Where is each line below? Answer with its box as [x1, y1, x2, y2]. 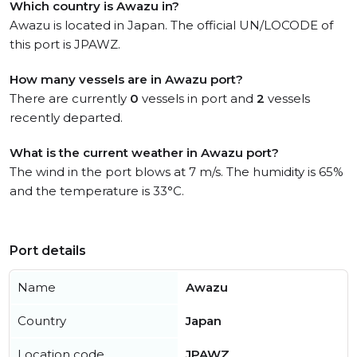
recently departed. [10, 110, 123, 125]
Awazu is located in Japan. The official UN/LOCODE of [10, 18, 333, 33]
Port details [10, 243, 86, 258]
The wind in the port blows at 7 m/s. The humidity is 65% [10, 164, 343, 179]
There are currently [10, 91, 130, 106]
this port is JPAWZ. [10, 37, 120, 52]
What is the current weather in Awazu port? [10, 145, 279, 160]
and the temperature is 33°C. [10, 183, 184, 198]
